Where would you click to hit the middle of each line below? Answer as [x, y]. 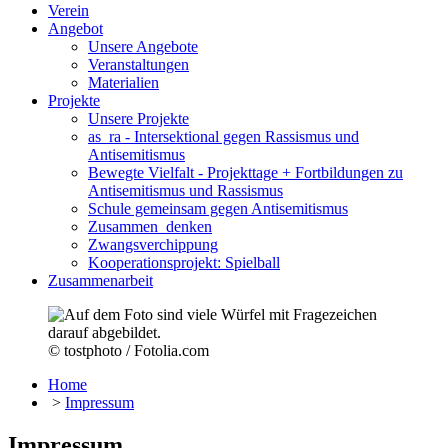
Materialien [123, 82]
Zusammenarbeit [100, 280]
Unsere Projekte [138, 118]
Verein [68, 10]
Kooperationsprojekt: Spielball [184, 262]
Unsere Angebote [143, 46]
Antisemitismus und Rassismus [185, 190]
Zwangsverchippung [153, 244]
